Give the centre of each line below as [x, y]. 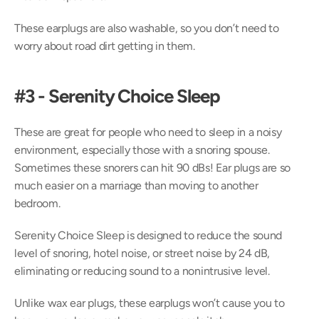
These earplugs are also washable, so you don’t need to [147, 28]
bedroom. [37, 203]
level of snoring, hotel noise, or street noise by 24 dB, [142, 253]
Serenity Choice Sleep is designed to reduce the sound [148, 235]
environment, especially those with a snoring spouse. [142, 150]
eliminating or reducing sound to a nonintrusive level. [142, 271]
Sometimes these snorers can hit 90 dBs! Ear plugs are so [153, 168]
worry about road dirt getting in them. [105, 46]
